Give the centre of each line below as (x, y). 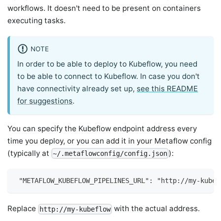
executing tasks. (37, 21)
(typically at (30, 153)
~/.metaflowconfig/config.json (110, 154)
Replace (23, 208)
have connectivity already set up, (77, 89)
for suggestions (45, 101)
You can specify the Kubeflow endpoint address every (102, 128)
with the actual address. (156, 208)
